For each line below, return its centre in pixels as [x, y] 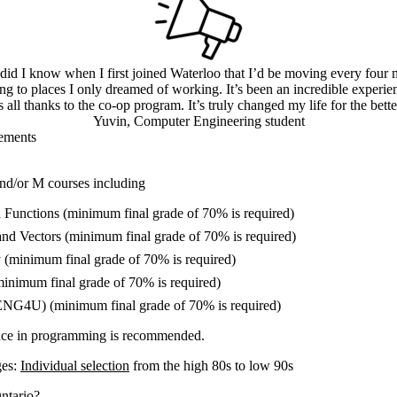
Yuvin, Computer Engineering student [198, 121]
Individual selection [75, 366]
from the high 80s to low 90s [213, 366]
